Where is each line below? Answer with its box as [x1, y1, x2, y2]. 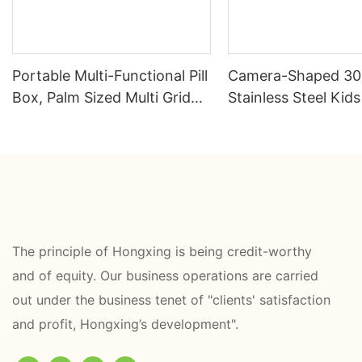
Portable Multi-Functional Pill [12, 67, 208, 85]
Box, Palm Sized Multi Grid [12, 89, 191, 107]
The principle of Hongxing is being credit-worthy [12, 243, 312, 260]
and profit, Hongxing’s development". [12, 316, 242, 333]
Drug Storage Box [12, 111, 134, 128]
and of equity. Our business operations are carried [12, 267, 318, 284]
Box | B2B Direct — [228, 111, 360, 128]
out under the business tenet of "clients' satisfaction [12, 292, 330, 309]
